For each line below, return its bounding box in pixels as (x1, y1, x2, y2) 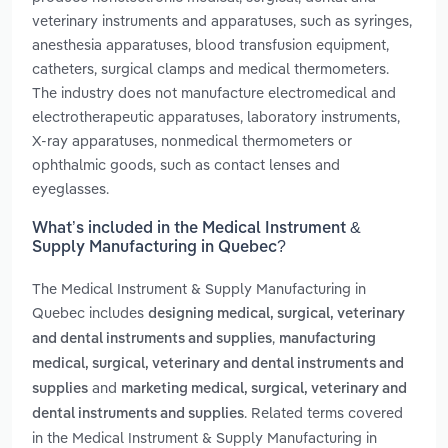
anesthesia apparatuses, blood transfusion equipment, (32, 34, 389, 54)
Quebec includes (32, 303, 148, 323)
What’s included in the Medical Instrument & (32, 221, 361, 238)
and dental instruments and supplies (32, 332, 272, 347)
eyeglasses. (32, 178, 109, 198)
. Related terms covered (244, 403, 403, 423)
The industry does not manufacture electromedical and (32, 82, 396, 102)
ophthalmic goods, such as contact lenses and (32, 154, 340, 174)
